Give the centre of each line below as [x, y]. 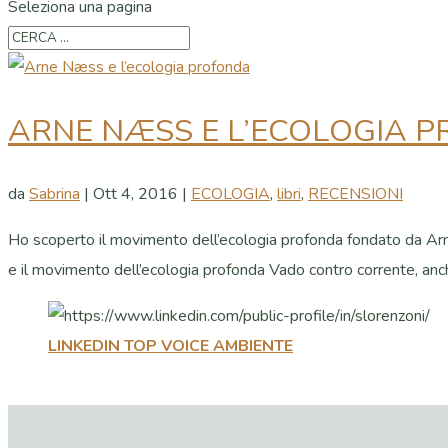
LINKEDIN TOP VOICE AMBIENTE [170, 346]
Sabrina [54, 194]
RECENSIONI [355, 194]
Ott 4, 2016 [135, 194]
